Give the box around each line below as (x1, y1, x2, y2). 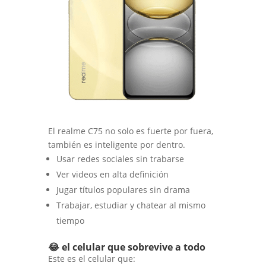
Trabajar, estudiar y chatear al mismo (56, 199, 205, 211)
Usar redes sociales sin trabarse (56, 153, 184, 164)
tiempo (56, 214, 84, 226)
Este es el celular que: (47, 252, 135, 264)
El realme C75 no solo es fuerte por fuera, (47, 125, 213, 137)
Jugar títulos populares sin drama (56, 183, 190, 195)
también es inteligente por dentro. (47, 138, 185, 150)
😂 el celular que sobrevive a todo (47, 240, 205, 254)
